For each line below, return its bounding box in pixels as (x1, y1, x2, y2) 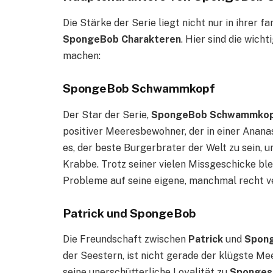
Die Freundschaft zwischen (63, 233, 188, 246)
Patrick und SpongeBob (63, 206, 196, 220)
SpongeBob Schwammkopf (63, 82, 215, 96)
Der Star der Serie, (63, 108, 151, 121)
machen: (63, 50, 101, 62)
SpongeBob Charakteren (63, 34, 181, 46)
